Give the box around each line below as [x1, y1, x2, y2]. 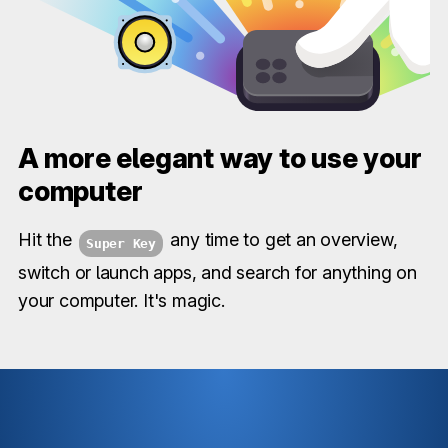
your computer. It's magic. [18, 290, 225, 312]
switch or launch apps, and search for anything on [18, 262, 417, 284]
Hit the [18, 228, 77, 250]
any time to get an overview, [165, 228, 398, 250]
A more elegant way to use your [18, 141, 422, 175]
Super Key [85, 235, 157, 251]
